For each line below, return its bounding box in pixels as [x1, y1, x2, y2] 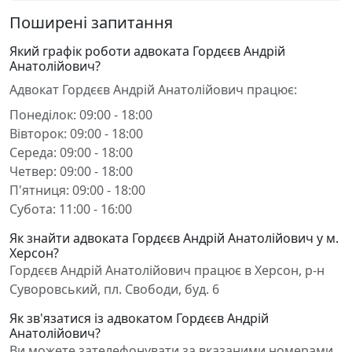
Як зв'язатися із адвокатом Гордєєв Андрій [9, 310, 269, 327]
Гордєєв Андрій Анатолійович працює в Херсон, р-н [9, 262, 324, 279]
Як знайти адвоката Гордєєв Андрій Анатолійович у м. [9, 229, 339, 247]
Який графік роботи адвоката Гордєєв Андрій [9, 42, 285, 60]
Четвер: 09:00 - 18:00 [9, 163, 133, 180]
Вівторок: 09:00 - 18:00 [9, 125, 143, 142]
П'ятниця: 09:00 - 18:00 [9, 181, 145, 199]
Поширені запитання [9, 12, 173, 33]
